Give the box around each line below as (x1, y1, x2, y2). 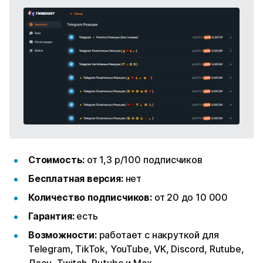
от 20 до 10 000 (151, 191, 228, 204)
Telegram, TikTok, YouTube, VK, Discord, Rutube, (28, 243, 244, 255)
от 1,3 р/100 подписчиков (87, 154, 203, 166)
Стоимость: (28, 154, 87, 166)
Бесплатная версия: (28, 173, 123, 185)
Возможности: (28, 229, 99, 241)
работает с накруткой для (99, 229, 219, 241)
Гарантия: (28, 210, 75, 222)
